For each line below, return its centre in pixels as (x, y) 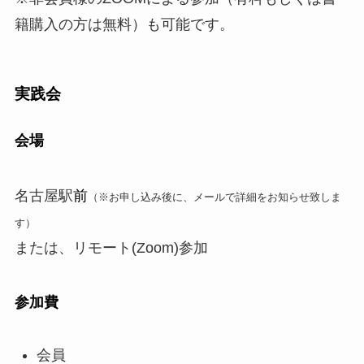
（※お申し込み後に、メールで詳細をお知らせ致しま (214, 197)
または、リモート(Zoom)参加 (111, 247)
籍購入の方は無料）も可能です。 (124, 25)
